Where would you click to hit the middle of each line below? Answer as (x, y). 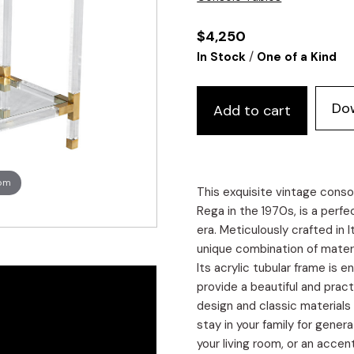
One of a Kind (297, 57)
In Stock (222, 57)
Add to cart (252, 111)
